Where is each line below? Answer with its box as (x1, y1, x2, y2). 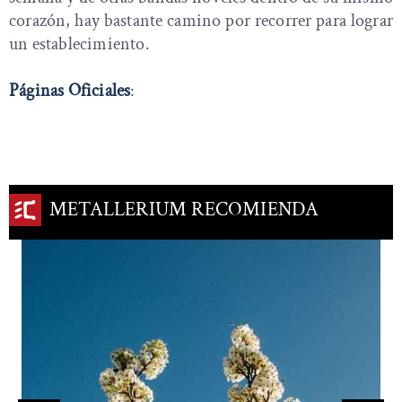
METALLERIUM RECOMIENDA (49, 197, 319, 223)
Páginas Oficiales (9, 79, 131, 103)
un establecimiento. (9, 32, 150, 57)
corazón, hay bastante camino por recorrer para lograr (9, 9, 393, 33)
